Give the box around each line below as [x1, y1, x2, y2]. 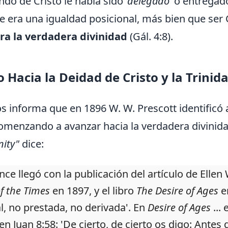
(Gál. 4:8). [127, 30, 173, 44]
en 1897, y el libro [50, 184, 136, 198]
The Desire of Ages [136, 184, 218, 198]
